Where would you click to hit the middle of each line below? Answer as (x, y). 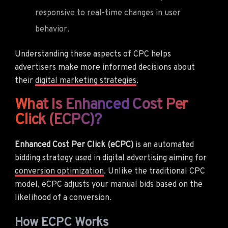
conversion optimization (59, 171)
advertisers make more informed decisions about (105, 67)
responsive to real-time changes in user (108, 13)
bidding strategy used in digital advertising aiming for (111, 158)
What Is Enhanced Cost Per (101, 105)
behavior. (52, 29)
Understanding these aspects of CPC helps (93, 54)
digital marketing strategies (86, 81)
